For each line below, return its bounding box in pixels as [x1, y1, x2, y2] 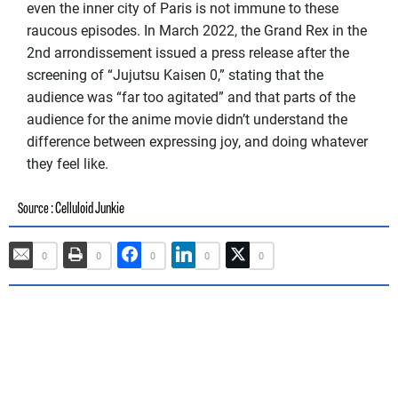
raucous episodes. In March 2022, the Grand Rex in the [27, 21, 367, 39]
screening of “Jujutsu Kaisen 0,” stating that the [27, 66, 323, 84]
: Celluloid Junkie [51, 200, 124, 218]
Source [18, 201, 51, 218]
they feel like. [27, 155, 112, 172]
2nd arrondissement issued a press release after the [27, 44, 349, 61]
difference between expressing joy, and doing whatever [27, 132, 368, 150]
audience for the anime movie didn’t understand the [27, 110, 347, 128]
